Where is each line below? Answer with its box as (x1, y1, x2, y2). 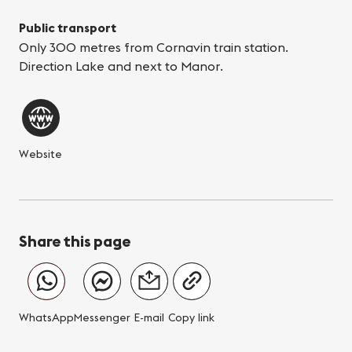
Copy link (168, 310, 214, 325)
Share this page (19, 231, 130, 251)
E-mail (134, 310, 164, 325)
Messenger (74, 310, 130, 325)
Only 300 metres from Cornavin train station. (19, 39, 288, 56)
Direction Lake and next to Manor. (19, 58, 223, 75)
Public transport (19, 20, 116, 36)
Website (19, 147, 62, 162)
